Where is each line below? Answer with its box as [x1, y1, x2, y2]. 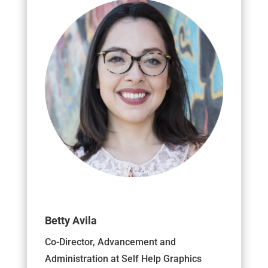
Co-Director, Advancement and [44, 236, 176, 248]
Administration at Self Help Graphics [44, 252, 202, 264]
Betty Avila [44, 214, 97, 227]
